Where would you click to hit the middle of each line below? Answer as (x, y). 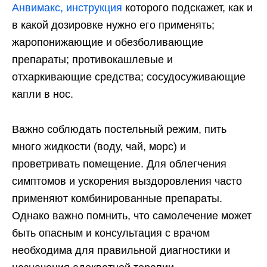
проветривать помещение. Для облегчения (119, 164)
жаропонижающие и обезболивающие (108, 43)
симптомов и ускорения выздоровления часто (127, 181)
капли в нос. (43, 94)
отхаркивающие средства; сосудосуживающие (129, 77)
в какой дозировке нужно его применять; (113, 25)
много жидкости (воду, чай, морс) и (99, 147)
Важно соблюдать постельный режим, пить (119, 130)
